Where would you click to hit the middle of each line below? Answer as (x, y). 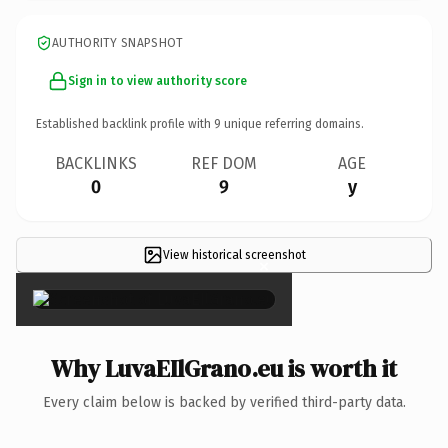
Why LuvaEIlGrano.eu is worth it (224, 368)
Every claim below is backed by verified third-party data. (224, 402)
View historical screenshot (234, 254)
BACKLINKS (96, 163)
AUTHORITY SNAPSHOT (118, 42)
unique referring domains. (292, 123)
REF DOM (224, 163)
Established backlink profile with (125, 123)
